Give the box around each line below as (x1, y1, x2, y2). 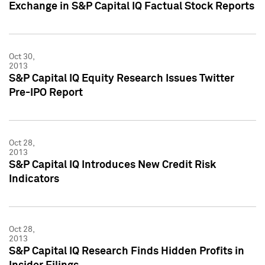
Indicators (9, 173, 59, 185)
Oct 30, (9, 52, 34, 61)
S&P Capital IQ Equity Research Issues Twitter (9, 73, 234, 84)
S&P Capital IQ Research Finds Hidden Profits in (9, 245, 244, 257)
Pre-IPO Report (9, 87, 83, 98)
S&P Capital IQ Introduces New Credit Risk (9, 159, 216, 170)
